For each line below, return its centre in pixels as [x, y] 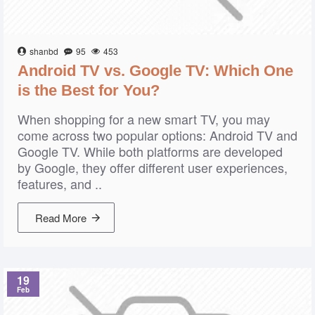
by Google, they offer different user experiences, [153, 167]
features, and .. [60, 184]
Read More [61, 218]
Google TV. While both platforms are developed [150, 151]
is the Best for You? [89, 90]
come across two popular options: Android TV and [157, 135]
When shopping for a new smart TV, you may [144, 119]
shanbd [44, 51]
